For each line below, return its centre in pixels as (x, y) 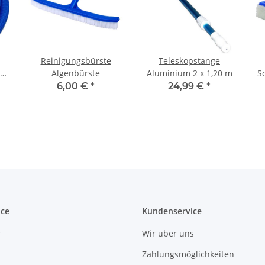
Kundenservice (172, 211)
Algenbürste (76, 73)
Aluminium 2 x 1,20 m (189, 73)
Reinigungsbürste (76, 60)
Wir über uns (168, 233)
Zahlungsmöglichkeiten (188, 254)
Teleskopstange (189, 60)
